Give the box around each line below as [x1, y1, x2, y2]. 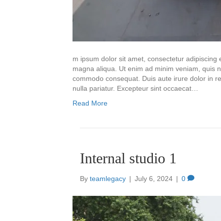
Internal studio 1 [80, 150, 177, 167]
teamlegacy [90, 175, 126, 183]
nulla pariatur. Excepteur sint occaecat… [73, 84, 198, 93]
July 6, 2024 [135, 175, 173, 183]
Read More [73, 99, 108, 108]
